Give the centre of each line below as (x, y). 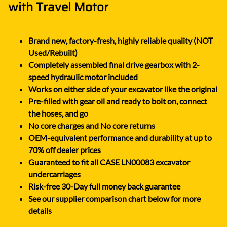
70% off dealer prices (65, 149)
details (40, 210)
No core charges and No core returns (92, 125)
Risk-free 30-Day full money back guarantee (104, 186)
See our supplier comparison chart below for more (115, 198)
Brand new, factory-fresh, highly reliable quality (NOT (121, 40)
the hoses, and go (58, 113)
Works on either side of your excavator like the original (123, 89)
